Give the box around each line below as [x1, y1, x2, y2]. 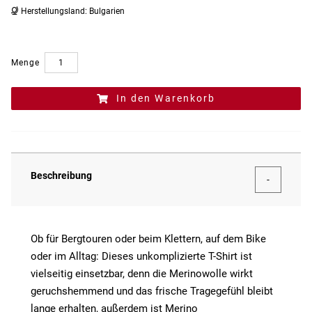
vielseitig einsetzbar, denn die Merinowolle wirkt [31, 267, 253, 281]
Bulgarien [89, 6, 125, 17]
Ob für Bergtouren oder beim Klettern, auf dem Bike [31, 233, 266, 246]
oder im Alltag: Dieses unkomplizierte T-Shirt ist [31, 250, 252, 263]
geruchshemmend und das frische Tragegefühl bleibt [31, 285, 273, 298]
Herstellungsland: [19, 6, 87, 17]
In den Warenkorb [116, 93, 216, 104]
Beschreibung [31, 170, 92, 182]
